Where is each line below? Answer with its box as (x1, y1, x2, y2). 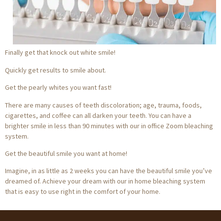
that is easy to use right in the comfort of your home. (5, 187, 160, 196)
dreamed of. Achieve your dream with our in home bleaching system (5, 177, 205, 186)
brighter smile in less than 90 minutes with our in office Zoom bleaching (5, 121, 213, 130)
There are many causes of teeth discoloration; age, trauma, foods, (5, 100, 202, 110)
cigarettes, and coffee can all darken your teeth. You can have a (5, 110, 191, 120)
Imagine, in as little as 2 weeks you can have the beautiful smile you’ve (5, 166, 212, 176)
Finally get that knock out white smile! (5, 48, 115, 57)
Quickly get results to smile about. (5, 65, 106, 74)
